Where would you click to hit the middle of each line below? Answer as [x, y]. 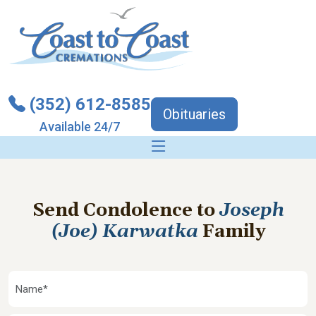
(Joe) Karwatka [126, 232]
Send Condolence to [126, 211]
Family [234, 232]
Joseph [251, 211]
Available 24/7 [80, 127]
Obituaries [194, 114]
